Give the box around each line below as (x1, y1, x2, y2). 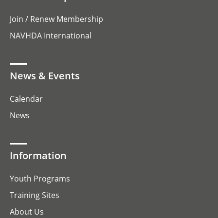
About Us (10, 206, 44, 217)
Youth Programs (10, 173, 70, 184)
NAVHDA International (10, 30, 91, 41)
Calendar (10, 93, 43, 104)
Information (10, 148, 67, 162)
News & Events (10, 69, 80, 82)
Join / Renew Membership (10, 13, 103, 24)
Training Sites (10, 189, 59, 200)
